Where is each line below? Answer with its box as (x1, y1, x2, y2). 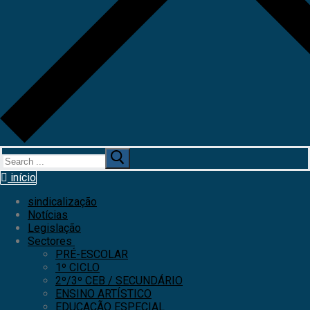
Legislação (28, 221, 81, 235)
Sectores (28, 235, 72, 248)
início (8, 171, 36, 184)
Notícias (28, 208, 68, 221)
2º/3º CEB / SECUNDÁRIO (55, 274, 183, 287)
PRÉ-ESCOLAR (55, 248, 128, 261)
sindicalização (28, 195, 97, 208)
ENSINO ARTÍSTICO (55, 287, 152, 300)
